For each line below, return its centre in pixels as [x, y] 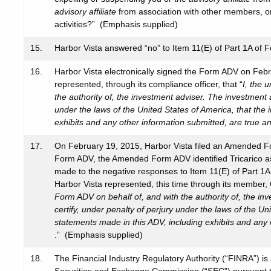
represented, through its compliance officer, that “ [149, 84]
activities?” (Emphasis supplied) [116, 24]
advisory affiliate [85, 11]
